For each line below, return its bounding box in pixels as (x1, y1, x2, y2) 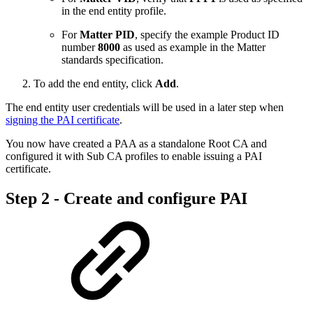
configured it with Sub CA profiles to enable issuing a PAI (6, 150, 262, 163)
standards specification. (61, 54, 163, 66)
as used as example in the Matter (120, 41, 265, 54)
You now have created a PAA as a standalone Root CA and (6, 138, 267, 150)
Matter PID (80, 29, 135, 41)
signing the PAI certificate (6, 114, 119, 126)
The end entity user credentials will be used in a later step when (6, 101, 284, 114)
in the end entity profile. (61, 5, 166, 17)
